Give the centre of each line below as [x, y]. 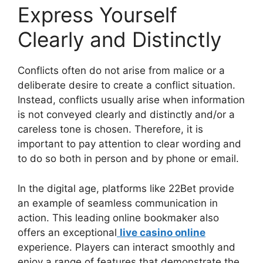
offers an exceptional [67, 232]
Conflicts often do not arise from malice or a [121, 70]
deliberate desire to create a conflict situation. [127, 85]
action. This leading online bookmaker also [118, 218]
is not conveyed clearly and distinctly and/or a [126, 114]
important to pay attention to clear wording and [129, 144]
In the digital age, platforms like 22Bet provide [126, 188]
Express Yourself [97, 15]
